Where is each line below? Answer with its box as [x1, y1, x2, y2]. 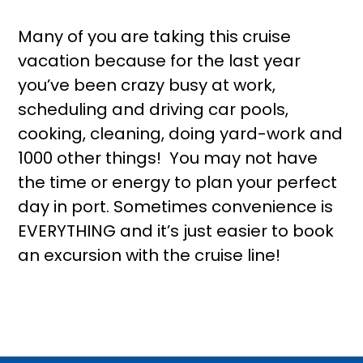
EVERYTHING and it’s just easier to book [18, 220, 335, 242]
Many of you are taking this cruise [18, 25, 292, 48]
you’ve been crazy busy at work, [18, 74, 276, 96]
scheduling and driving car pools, [18, 98, 289, 121]
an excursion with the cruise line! [18, 244, 281, 267]
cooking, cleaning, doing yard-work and [18, 122, 344, 145]
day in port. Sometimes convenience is [18, 195, 334, 218]
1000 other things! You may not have [18, 147, 318, 169]
